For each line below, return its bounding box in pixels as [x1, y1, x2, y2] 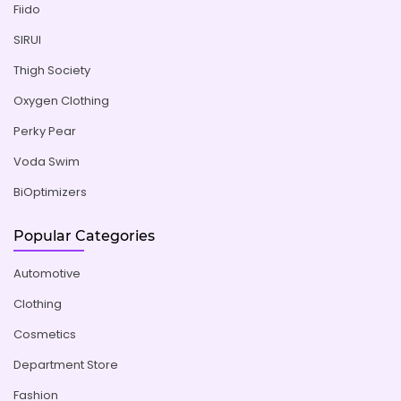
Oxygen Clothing [13, 91, 109, 109]
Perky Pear [13, 122, 76, 140]
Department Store [13, 356, 118, 374]
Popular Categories [13, 226, 155, 244]
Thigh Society [13, 61, 90, 79]
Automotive [13, 265, 81, 283]
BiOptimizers [13, 183, 87, 200]
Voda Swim [13, 152, 80, 170]
